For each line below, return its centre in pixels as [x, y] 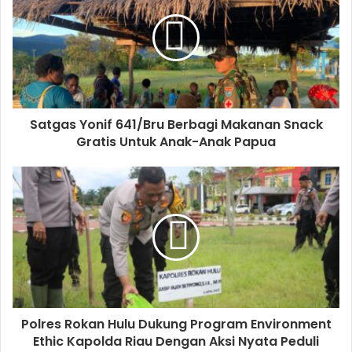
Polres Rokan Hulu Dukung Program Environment [176, 324]
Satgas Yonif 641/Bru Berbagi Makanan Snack [176, 124]
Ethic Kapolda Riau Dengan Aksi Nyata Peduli [176, 341]
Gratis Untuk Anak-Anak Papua [176, 141]
